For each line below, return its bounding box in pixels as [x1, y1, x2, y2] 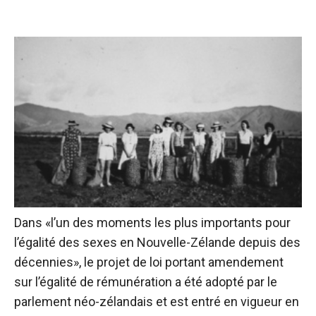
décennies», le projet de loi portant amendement [14, 255, 284, 270]
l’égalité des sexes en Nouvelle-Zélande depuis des [14, 235, 300, 250]
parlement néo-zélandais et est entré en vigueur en [14, 294, 299, 310]
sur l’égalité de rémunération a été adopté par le [14, 274, 277, 290]
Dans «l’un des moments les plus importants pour [14, 215, 291, 231]
